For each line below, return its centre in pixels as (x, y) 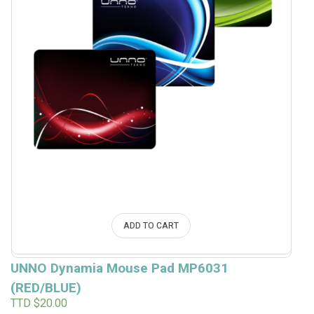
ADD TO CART (151, 226)
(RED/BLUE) (46, 288)
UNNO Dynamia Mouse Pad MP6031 (119, 269)
